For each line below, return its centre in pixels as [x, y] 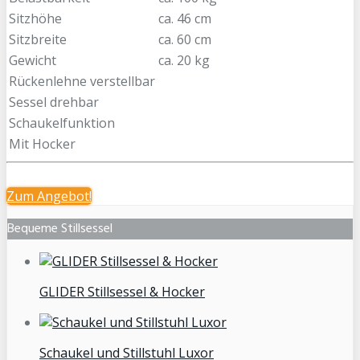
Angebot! [64, 196]
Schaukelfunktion [62, 123]
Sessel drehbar [54, 102]
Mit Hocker [42, 144]
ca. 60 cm [185, 40]
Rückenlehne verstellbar [82, 82]
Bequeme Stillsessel [60, 229]
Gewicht [33, 61]
